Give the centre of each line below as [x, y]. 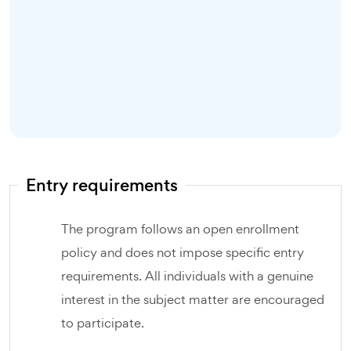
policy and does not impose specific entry [183, 252]
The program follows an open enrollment [180, 229]
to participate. [103, 323]
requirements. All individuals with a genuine [187, 276]
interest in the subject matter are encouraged [193, 299]
